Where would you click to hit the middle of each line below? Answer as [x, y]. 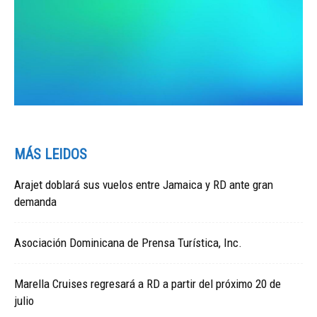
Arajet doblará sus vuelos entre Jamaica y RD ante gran [144, 184]
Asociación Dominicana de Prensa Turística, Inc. [128, 242]
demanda [35, 201]
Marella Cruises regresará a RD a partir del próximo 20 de [148, 283]
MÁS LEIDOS [51, 154]
